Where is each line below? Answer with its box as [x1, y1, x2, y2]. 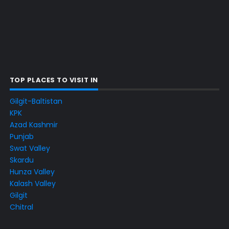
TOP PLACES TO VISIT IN [9, 75, 98, 85]
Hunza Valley [9, 167, 55, 177]
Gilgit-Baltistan [9, 96, 62, 107]
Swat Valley [9, 143, 50, 154]
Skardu [9, 155, 34, 166]
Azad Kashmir [9, 120, 58, 130]
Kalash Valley [9, 178, 56, 189]
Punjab [9, 131, 34, 142]
